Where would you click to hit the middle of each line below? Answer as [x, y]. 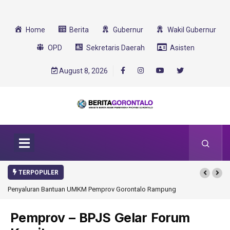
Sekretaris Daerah [115, 48]
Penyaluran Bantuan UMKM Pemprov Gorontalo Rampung [92, 189]
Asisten [182, 48]
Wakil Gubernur [192, 30]
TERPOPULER [38, 173]
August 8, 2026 [83, 71]
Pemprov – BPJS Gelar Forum [100, 218]
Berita [79, 30]
